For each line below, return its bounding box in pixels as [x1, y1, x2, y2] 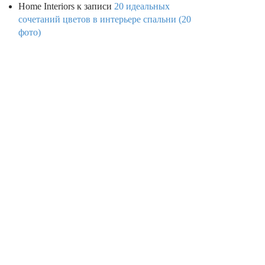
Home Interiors [18, 1, 75, 12]
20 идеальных [114, 1, 170, 12]
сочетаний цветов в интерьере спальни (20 [18, 14, 191, 25]
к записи [75, 1, 114, 12]
